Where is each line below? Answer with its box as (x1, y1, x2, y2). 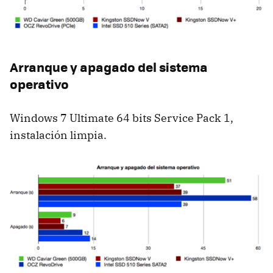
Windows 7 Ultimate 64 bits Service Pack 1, (10, 110, 233, 125)
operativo (10, 74, 69, 93)
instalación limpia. (10, 127, 107, 142)
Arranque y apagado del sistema (10, 57, 208, 76)
